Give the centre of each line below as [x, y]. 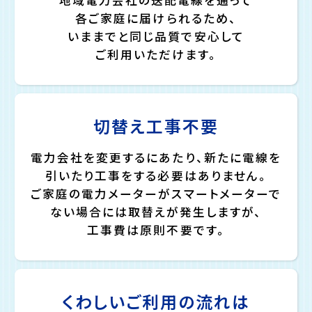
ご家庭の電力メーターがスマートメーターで [156, 195]
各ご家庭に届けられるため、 [156, 19]
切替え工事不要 [156, 128]
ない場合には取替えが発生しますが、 [156, 213]
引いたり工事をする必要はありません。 [156, 177]
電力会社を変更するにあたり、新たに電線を [156, 158]
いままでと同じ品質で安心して [156, 37]
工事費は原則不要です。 [156, 231]
